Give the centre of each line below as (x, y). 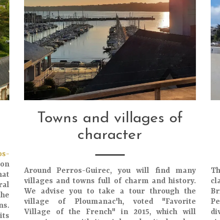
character (110, 135)
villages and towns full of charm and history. (110, 181)
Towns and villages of (110, 119)
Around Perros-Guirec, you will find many (110, 171)
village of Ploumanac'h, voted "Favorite (110, 202)
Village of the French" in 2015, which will (110, 212)
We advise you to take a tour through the (110, 192)
